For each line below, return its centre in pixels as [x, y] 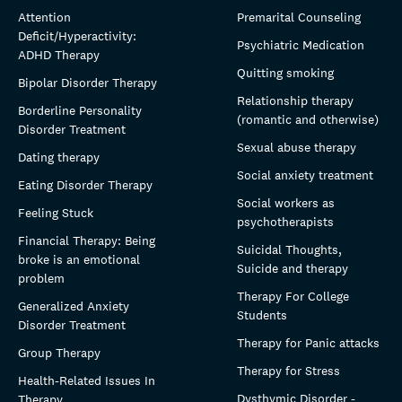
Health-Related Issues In [87, 380]
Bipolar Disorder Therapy [87, 82]
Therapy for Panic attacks [308, 342]
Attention [44, 17]
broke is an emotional [79, 259]
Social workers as [286, 202]
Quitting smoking [285, 72]
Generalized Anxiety [74, 306]
